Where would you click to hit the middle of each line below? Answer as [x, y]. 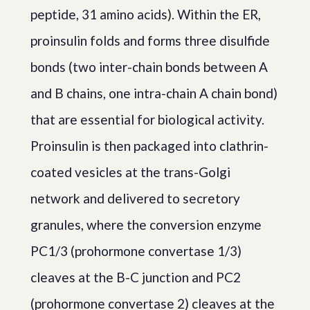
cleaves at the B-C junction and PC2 [136, 277]
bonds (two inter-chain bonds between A [149, 67]
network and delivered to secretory [135, 198]
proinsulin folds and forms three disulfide [150, 40]
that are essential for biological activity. [147, 119]
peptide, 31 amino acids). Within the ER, [146, 14]
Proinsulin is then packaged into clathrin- [149, 146]
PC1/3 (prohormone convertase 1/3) [136, 251]
